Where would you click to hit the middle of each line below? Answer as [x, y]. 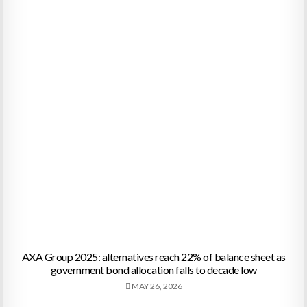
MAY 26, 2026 [156, 286]
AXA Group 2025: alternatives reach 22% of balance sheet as [153, 257]
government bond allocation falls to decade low [153, 270]
